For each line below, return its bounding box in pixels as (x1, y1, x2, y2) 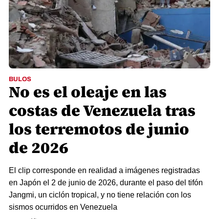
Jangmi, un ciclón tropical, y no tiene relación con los (9, 191, 191, 199)
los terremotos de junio (9, 118, 189, 140)
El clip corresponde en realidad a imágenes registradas (9, 166, 200, 175)
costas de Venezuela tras (9, 100, 196, 121)
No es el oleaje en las (9, 81, 167, 103)
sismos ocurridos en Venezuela (9, 203, 117, 211)
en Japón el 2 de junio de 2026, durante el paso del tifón (9, 178, 203, 187)
